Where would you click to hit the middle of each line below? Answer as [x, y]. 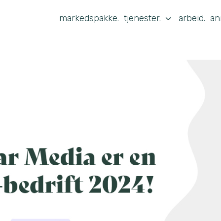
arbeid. [192, 18]
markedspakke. [89, 18]
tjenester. [143, 18]
